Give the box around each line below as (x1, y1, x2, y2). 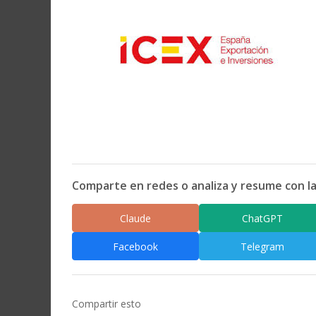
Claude (120, 211, 151, 225)
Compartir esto (72, 297, 141, 311)
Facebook (113, 239, 158, 253)
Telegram (241, 239, 284, 253)
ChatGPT (242, 211, 283, 225)
